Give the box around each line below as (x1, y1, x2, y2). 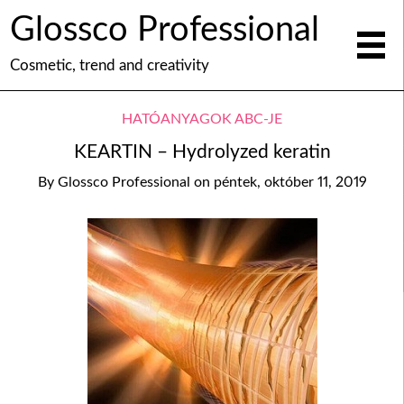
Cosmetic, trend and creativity (9, 57, 209, 73)
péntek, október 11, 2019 (213, 174, 367, 189)
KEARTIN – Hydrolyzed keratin (73, 142, 331, 162)
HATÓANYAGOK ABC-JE (122, 111, 282, 126)
